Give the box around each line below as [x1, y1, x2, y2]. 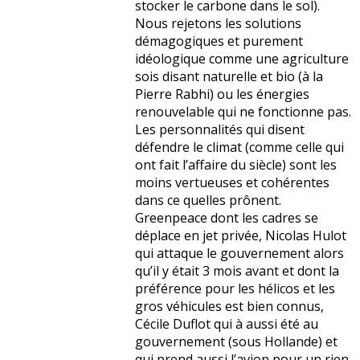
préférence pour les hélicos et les [135, 280, 335, 298]
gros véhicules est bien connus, [135, 297, 324, 316]
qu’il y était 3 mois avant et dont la [135, 262, 339, 280]
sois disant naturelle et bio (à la [135, 67, 323, 86]
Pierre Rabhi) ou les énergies [135, 85, 309, 104]
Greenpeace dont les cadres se [135, 209, 318, 227]
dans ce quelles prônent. [135, 191, 281, 210]
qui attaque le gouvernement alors [135, 244, 344, 263]
